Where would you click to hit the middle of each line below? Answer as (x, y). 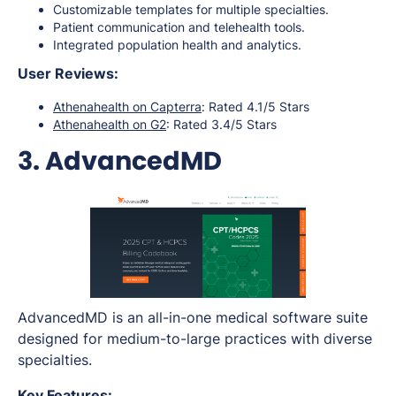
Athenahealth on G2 (110, 125)
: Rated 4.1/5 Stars (255, 107)
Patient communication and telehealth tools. (179, 27)
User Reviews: (68, 74)
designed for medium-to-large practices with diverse (195, 339)
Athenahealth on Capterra (127, 107)
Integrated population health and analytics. (177, 45)
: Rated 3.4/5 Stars (221, 125)
